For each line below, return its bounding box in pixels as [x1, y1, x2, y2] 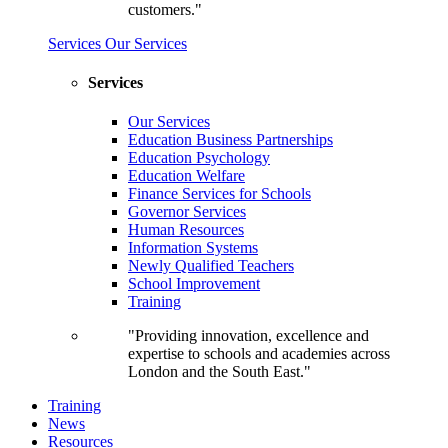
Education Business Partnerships [128, 131, 333, 149]
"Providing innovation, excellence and [128, 327, 369, 345]
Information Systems [128, 239, 258, 257]
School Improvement [128, 275, 260, 293]
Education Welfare [128, 167, 245, 185]
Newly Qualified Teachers [128, 257, 294, 275]
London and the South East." [128, 363, 311, 381]
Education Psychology [128, 149, 270, 167]
